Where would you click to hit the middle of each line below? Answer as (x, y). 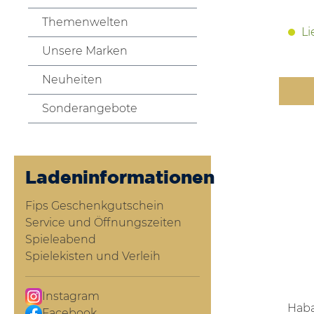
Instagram (71, 296)
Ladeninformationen (120, 176)
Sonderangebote (90, 108)
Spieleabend (61, 239)
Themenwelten (85, 22)
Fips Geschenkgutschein (95, 205)
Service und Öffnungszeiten (103, 222)
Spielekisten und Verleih (93, 256)
